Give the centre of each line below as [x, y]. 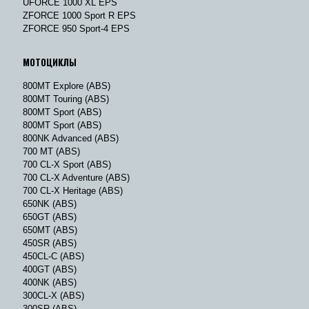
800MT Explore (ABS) [67, 86]
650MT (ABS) [50, 230]
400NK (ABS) [50, 282]
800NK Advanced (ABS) [71, 138]
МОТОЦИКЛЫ [50, 62]
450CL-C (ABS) [53, 256]
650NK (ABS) [50, 203]
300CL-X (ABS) [53, 295]
